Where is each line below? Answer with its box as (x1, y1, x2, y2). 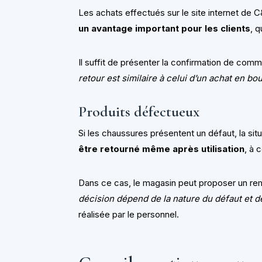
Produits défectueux (78, 102, 200, 121)
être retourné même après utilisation (78, 143, 245, 155)
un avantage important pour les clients (78, 23, 251, 35)
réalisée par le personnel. (78, 209, 180, 220)
